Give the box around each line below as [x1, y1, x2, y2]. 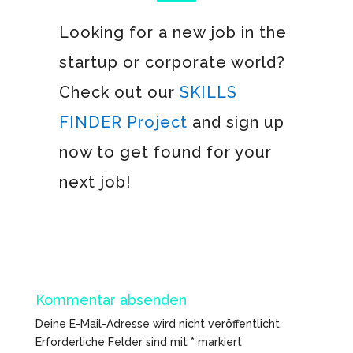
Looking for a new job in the [58, 22, 287, 42]
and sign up [187, 112, 284, 132]
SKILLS [179, 82, 237, 102]
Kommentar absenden [35, 291, 187, 308]
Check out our [58, 82, 180, 102]
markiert [194, 335, 242, 348]
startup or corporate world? [58, 52, 285, 72]
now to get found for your [58, 142, 272, 162]
